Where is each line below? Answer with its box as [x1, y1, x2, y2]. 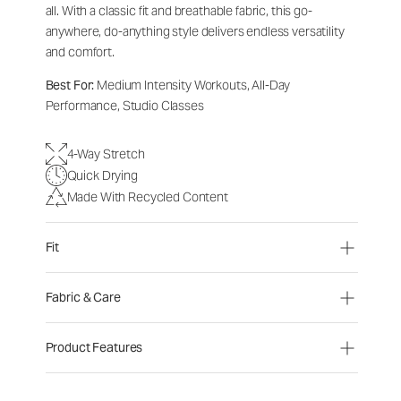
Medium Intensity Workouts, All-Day [94, 77, 291, 93]
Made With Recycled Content [66, 188, 228, 205]
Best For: [45, 77, 95, 93]
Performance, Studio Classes [45, 98, 204, 114]
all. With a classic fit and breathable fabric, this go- [45, 3, 312, 19]
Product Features [45, 339, 143, 355]
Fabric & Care [45, 289, 121, 305]
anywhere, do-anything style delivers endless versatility [45, 23, 345, 39]
